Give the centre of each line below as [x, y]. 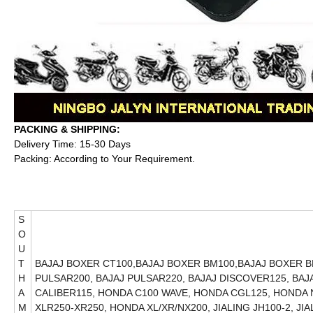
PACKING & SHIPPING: [67, 130]
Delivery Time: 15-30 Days [72, 144]
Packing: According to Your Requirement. [104, 159]
